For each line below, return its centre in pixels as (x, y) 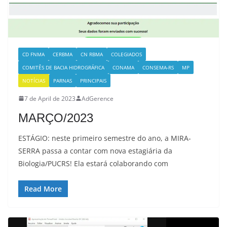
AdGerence (98, 98)
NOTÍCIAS (34, 80)
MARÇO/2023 (56, 118)
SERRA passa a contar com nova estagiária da (95, 150)
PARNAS (63, 80)
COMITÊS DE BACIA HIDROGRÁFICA (63, 67)
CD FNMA (33, 54)
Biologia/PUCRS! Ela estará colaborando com (93, 163)
